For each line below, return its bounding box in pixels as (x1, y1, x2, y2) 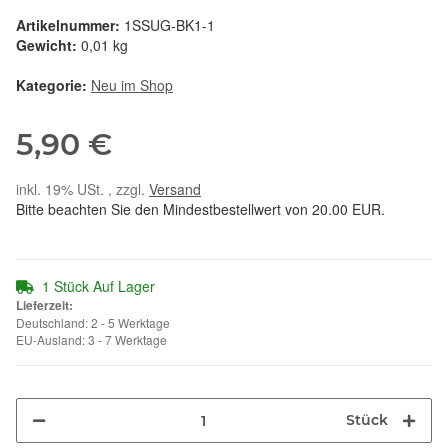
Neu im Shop (91, 75, 173, 96)
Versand (149, 179, 201, 200)
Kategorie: (16, 75, 91, 96)
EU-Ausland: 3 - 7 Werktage (16, 331, 167, 349)
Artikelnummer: (16, 15, 124, 36)
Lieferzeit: (16, 296, 73, 315)
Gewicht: (16, 35, 77, 56)
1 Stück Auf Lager (42, 276, 155, 297)
